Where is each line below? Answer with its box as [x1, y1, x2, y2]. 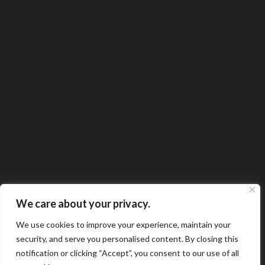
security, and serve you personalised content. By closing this [16, 234, 238, 244]
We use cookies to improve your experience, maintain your [16, 219, 231, 230]
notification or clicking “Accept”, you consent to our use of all [16, 248, 239, 258]
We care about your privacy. [16, 197, 150, 210]
